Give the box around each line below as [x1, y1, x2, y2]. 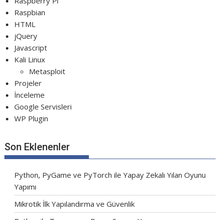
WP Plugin [14, 113, 49, 123]
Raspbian [14, 7, 46, 17]
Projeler [14, 78, 42, 88]
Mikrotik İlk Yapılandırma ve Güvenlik [14, 199, 135, 209]
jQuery [14, 30, 38, 41]
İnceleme [14, 89, 45, 100]
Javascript [14, 42, 48, 53]
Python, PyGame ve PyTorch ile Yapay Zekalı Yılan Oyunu [14, 170, 206, 180]
